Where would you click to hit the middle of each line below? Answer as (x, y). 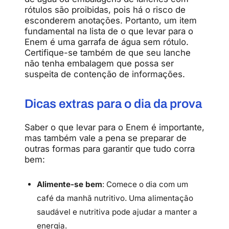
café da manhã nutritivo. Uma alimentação (115, 198)
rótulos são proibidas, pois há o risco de (105, 9)
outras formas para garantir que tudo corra (110, 149)
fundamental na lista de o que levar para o (109, 31)
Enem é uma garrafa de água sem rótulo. (107, 42)
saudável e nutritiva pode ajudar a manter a (117, 212)
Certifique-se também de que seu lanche (108, 52)
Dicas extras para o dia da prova (113, 104)
